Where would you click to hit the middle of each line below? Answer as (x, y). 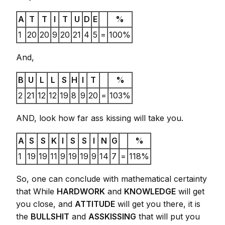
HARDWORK (81, 191)
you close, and (45, 204)
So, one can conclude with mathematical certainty (111, 179)
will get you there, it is (158, 204)
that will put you (168, 216)
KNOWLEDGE (150, 191)
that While (36, 191)
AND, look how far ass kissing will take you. (100, 118)
